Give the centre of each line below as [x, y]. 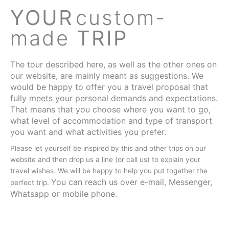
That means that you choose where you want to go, [110, 109]
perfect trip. [31, 182]
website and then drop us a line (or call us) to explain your [105, 159]
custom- [121, 17]
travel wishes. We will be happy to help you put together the [109, 170]
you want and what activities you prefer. [88, 132]
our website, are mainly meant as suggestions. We [107, 75]
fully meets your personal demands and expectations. [114, 98]
